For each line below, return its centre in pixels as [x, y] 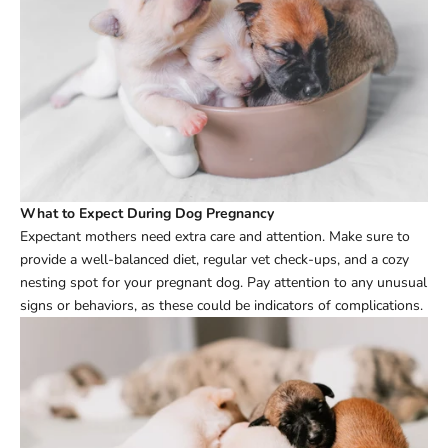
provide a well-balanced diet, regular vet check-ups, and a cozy [214, 259]
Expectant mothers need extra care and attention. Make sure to [215, 236]
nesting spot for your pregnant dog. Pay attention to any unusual [223, 282]
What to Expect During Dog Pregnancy [147, 213]
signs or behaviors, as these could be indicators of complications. [221, 305]
